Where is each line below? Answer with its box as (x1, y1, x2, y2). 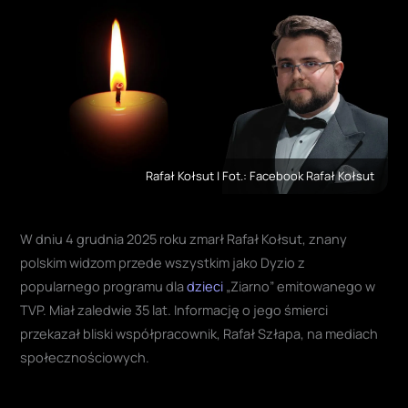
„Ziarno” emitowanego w (223, 276, 376, 295)
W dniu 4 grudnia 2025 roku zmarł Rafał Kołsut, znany (20, 229, 348, 248)
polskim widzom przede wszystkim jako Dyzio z (20, 252, 306, 271)
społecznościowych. (20, 347, 150, 366)
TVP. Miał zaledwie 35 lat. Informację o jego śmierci (20, 300, 329, 319)
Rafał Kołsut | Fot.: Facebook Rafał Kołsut (145, 167, 374, 184)
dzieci (187, 276, 224, 295)
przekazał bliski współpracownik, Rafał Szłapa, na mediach (20, 323, 379, 342)
